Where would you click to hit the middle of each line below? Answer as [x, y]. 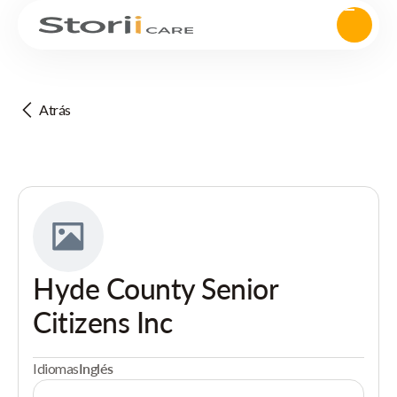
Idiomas [56, 368]
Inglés [96, 368]
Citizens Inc [103, 322]
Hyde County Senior [156, 288]
